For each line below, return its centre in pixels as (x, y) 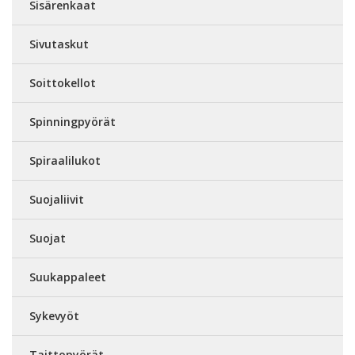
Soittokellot (63, 82)
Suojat (48, 238)
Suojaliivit (57, 199)
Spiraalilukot (65, 160)
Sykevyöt (54, 315)
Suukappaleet (68, 277)
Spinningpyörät (73, 121)
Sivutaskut (59, 44)
